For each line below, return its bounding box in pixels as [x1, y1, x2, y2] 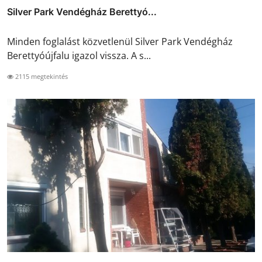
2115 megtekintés [13, 71, 68, 81]
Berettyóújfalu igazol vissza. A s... [7, 49, 151, 62]
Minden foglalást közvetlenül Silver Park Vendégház [7, 35, 233, 48]
